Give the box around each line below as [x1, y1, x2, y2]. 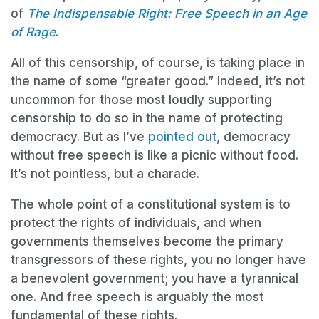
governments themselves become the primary [11, 234, 283, 249]
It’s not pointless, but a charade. [11, 167, 203, 182]
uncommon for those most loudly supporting [11, 93, 272, 108]
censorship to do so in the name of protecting [11, 111, 283, 126]
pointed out [148, 130, 216, 145]
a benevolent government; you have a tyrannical [11, 271, 298, 286]
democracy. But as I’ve [11, 130, 148, 145]
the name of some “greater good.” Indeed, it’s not [11, 74, 305, 89]
